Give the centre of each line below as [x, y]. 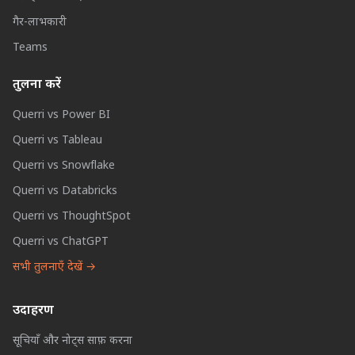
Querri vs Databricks [65, 191]
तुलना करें [37, 85]
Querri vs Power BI [61, 115]
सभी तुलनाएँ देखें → [54, 267]
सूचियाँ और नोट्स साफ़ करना [73, 341]
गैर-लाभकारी [40, 22]
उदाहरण [33, 311]
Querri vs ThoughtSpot [72, 216]
